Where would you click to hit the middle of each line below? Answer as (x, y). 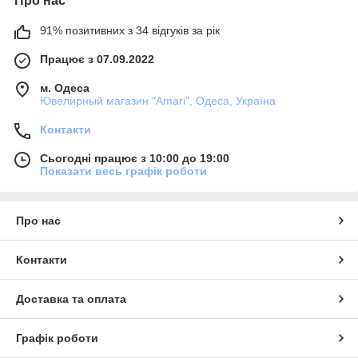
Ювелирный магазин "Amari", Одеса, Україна (158, 101)
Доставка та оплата (71, 299)
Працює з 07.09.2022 (97, 59)
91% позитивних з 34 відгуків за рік (130, 30)
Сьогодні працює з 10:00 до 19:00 (135, 158)
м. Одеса (65, 88)
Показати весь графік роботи (123, 171)
